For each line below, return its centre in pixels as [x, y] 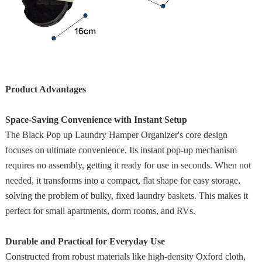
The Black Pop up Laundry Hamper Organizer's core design [116, 135]
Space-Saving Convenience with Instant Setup [96, 120]
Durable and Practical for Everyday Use [85, 242]
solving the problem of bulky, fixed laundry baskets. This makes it [126, 196]
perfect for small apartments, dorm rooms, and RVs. [100, 211]
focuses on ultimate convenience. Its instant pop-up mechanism [121, 150]
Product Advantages [45, 89]
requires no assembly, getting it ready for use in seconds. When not [128, 166]
